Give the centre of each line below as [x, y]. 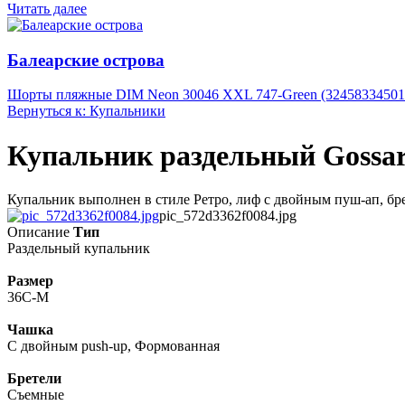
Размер [30, 281]
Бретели [34, 379]
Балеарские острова [86, 60]
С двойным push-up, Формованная [113, 346]
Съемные [36, 395]
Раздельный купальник [79, 249]
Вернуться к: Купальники [86, 111]
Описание [38, 232]
